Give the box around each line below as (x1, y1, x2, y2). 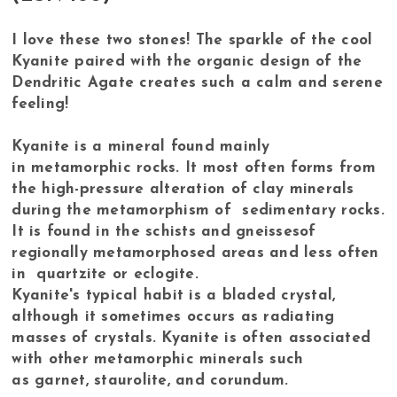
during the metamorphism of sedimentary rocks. (12, 203, 385, 219)
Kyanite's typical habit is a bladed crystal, (12, 288, 336, 304)
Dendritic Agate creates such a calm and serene (12, 75, 383, 91)
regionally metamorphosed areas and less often (12, 245, 379, 261)
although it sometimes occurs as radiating (12, 309, 335, 325)
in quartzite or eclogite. (12, 267, 198, 283)
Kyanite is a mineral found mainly (12, 139, 270, 155)
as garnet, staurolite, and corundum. (12, 373, 289, 389)
